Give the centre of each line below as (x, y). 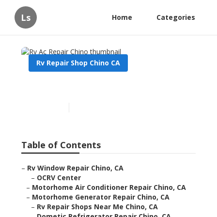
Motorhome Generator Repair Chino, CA (101, 197)
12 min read (91, 108)
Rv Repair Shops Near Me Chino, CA (97, 207)
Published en (46, 108)
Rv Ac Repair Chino (83, 87)
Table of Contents (61, 145)
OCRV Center (59, 178)
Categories (176, 17)
